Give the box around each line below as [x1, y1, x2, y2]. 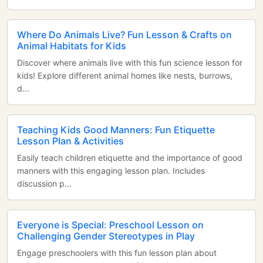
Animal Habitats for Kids [17, 40, 126, 52]
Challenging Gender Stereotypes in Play [17, 230, 195, 242]
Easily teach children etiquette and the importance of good [17, 153, 242, 163]
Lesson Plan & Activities [17, 135, 124, 147]
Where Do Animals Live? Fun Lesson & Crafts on [17, 29, 232, 41]
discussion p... [17, 178, 72, 188]
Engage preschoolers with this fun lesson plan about [17, 248, 217, 258]
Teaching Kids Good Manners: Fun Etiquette [17, 124, 215, 136]
